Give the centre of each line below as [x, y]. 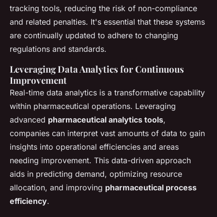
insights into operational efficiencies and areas [94, 147]
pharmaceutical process [151, 187]
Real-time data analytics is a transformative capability [107, 93]
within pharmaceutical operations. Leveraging [93, 106]
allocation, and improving [57, 187]
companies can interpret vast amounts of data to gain [107, 133]
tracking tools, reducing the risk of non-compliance [103, 8]
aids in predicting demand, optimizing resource [96, 174]
